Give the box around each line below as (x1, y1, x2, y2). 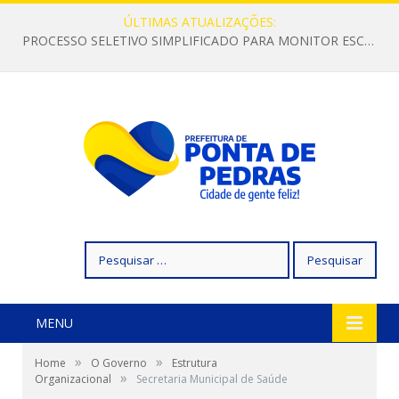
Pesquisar (84, 241, 140, 258)
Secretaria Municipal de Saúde (136, 371, 288, 387)
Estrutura (172, 355, 217, 370)
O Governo (91, 355, 147, 370)
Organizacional (35, 371, 111, 387)
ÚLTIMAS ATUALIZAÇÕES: (123, 13, 276, 30)
